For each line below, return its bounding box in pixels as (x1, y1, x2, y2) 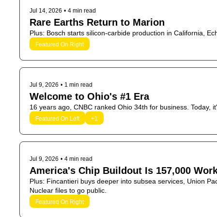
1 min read (64, 81, 93, 88)
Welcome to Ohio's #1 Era (30, 91, 149, 102)
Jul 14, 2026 (30, 7, 62, 14)
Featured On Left (35, 115, 79, 122)
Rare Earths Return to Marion (30, 17, 165, 28)
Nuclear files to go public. (30, 186, 107, 194)
